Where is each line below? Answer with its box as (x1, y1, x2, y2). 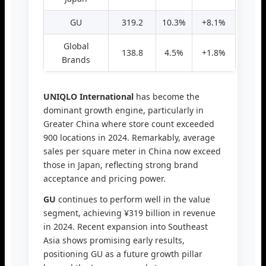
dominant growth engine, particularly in (43, 104, 204, 116)
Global (63, 40, 89, 52)
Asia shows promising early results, (43, 235, 185, 246)
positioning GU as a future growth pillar (43, 248, 202, 260)
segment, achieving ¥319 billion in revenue (43, 207, 216, 219)
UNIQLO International (43, 91, 134, 103)
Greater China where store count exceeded (43, 118, 214, 130)
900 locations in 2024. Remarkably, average (43, 132, 215, 144)
